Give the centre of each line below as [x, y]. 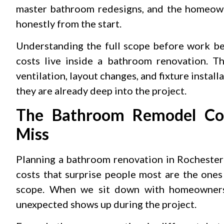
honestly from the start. [69, 23]
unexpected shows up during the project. [106, 204]
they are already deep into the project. [101, 91]
